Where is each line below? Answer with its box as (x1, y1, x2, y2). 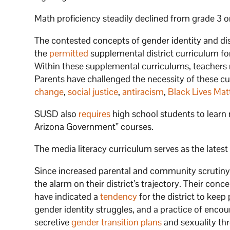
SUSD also (34, 107, 79, 120)
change (34, 85, 64, 98)
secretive (34, 216, 72, 228)
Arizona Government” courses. (34, 120, 154, 132)
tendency (100, 190, 138, 202)
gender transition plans (71, 216, 162, 228)
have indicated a (34, 190, 101, 202)
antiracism (122, 85, 164, 98)
